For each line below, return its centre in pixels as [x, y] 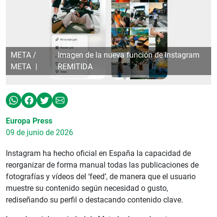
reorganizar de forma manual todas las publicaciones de [102, 165]
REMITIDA [75, 66]
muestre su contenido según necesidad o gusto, [87, 188]
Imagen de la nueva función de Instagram [129, 55]
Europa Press [29, 121]
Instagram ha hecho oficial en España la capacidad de [98, 153]
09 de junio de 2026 [39, 132]
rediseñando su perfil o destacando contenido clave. [94, 200]
